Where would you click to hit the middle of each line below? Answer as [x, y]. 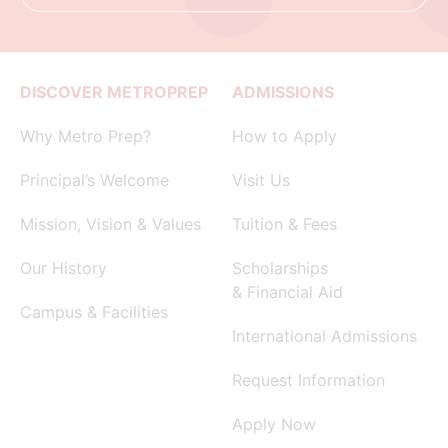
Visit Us [261, 179]
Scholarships [280, 267]
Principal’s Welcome [94, 179]
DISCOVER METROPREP [114, 91]
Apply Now [274, 423]
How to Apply [284, 135]
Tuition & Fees [284, 223]
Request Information [308, 379]
